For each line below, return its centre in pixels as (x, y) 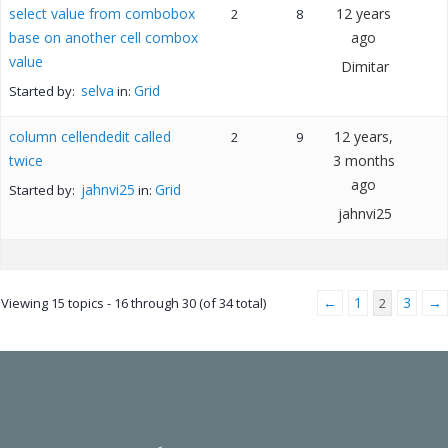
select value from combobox (102, 13)
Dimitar (365, 66)
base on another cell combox (103, 37)
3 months (363, 160)
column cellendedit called (90, 136)
